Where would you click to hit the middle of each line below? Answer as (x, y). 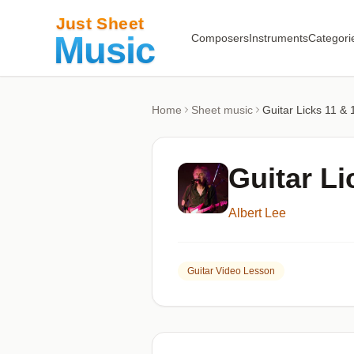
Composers (220, 38)
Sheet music (222, 110)
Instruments (278, 38)
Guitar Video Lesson (231, 271)
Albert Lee (257, 213)
